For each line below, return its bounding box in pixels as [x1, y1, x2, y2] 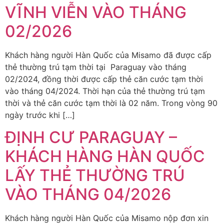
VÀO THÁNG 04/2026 [5, 184, 171, 204]
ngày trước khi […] [5, 109, 75, 120]
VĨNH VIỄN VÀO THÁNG [5, 2, 186, 22]
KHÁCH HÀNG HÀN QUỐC [5, 146, 205, 166]
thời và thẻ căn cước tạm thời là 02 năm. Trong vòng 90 [5, 97, 217, 108]
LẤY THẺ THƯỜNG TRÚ [5, 165, 185, 185]
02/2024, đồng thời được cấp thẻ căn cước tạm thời [5, 73, 203, 84]
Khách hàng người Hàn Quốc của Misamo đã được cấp [5, 49, 211, 60]
